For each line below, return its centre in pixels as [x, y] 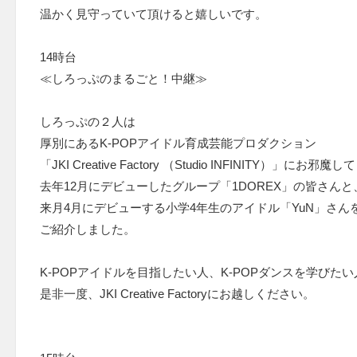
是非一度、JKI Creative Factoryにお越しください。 [177, 294]
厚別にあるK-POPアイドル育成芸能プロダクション [178, 143]
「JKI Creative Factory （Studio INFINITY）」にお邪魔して [198, 165]
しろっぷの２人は [88, 122]
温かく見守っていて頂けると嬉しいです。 [153, 14]
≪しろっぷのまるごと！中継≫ [124, 79]
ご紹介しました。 [88, 229]
